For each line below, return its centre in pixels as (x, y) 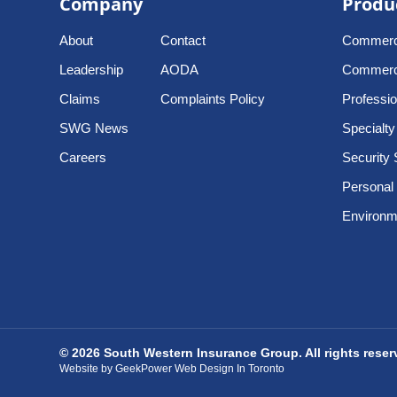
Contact (183, 40)
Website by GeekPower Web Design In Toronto (172, 369)
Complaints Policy (213, 99)
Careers (83, 157)
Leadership (92, 70)
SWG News (94, 128)
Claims (80, 99)
